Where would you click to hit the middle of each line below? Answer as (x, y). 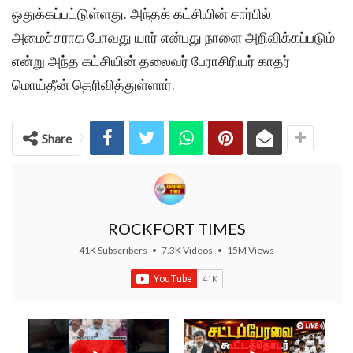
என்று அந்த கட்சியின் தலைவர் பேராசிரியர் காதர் (151, 61)
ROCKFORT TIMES (176, 228)
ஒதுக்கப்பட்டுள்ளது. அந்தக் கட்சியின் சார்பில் (141, 13)
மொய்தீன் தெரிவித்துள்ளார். (93, 84)
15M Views (251, 250)
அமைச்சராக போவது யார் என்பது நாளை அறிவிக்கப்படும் (173, 37)
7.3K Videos (187, 250)
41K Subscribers (113, 250)
